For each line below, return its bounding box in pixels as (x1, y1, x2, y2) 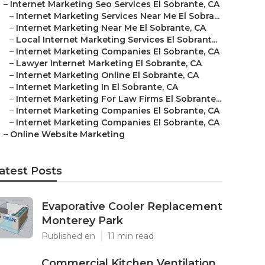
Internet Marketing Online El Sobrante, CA (16, 70, 199, 80)
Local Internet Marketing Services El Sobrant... (16, 34, 217, 45)
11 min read (108, 231, 154, 241)
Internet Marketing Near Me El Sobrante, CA (16, 22, 206, 33)
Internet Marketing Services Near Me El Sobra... (16, 11, 219, 21)
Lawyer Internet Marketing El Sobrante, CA (16, 58, 202, 69)
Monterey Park (41, 214, 123, 227)
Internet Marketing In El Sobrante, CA (16, 82, 178, 92)
